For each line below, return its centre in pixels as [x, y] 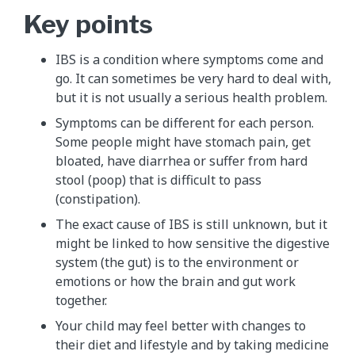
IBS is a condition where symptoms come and [189, 59]
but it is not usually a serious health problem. [191, 97]
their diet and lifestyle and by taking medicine [192, 344]
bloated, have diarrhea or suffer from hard [181, 160]
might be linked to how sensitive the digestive [193, 243]
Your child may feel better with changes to [181, 325]
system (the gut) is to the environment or [177, 262]
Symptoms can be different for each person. [185, 122]
